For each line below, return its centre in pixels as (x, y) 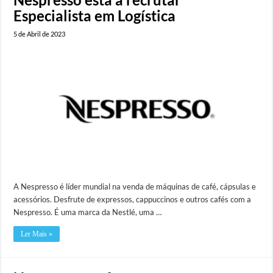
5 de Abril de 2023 (40, 34)
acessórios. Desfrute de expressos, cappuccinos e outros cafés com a (133, 200)
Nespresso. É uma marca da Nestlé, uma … (88, 212)
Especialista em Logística (95, 15)
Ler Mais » (37, 234)
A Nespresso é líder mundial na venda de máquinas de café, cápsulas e (135, 187)
